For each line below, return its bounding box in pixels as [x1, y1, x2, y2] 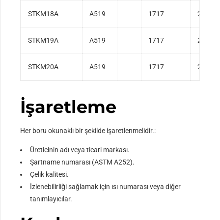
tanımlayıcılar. [30, 195, 73, 203]
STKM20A [28, 63, 59, 71]
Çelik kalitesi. [30, 170, 69, 179]
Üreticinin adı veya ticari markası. [30, 146, 130, 154]
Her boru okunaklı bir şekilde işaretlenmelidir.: [20, 127, 156, 135]
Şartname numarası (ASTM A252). [30, 158, 135, 166]
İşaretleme [20, 96, 117, 118]
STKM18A [28, 10, 59, 18]
